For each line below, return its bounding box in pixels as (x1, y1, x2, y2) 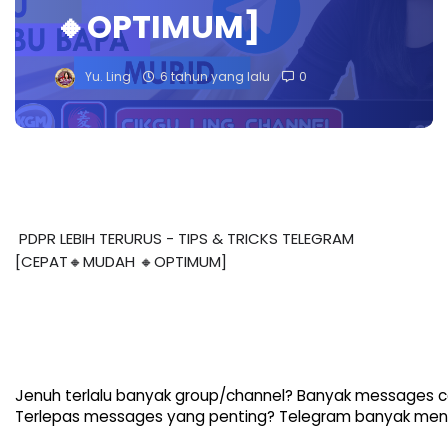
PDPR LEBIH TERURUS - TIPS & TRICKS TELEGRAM (19, 228, 354, 250)
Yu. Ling (85, 69, 131, 86)
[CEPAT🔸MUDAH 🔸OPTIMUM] (15, 251, 227, 273)
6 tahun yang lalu (160, 69, 270, 86)
